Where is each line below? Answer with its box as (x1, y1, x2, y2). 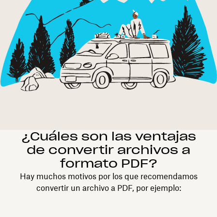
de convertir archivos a (27, 142, 190, 157)
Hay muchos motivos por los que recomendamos (19, 171, 198, 181)
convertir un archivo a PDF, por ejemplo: (36, 183, 181, 193)
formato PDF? (60, 155, 157, 171)
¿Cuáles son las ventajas (21, 128, 196, 144)
